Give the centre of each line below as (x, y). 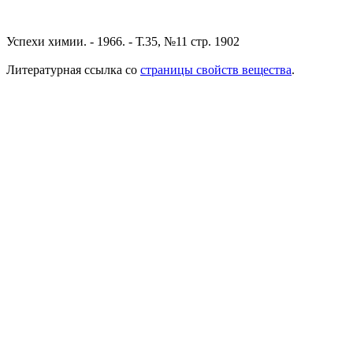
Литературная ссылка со (73, 70)
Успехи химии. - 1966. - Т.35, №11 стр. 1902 (123, 41)
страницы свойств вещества (216, 70)
